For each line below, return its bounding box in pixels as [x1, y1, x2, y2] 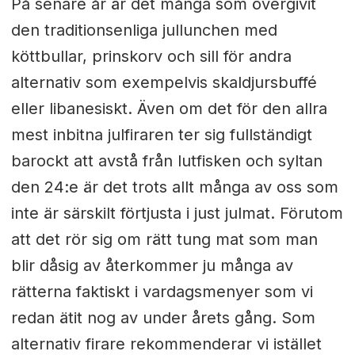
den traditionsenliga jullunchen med [10, 20, 277, 40]
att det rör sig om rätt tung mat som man [10, 229, 318, 249]
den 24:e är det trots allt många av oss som [10, 177, 338, 197]
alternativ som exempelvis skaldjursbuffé [10, 72, 317, 92]
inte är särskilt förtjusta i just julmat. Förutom [10, 203, 343, 223]
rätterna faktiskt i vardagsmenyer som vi [10, 281, 313, 301]
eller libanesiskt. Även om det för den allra [10, 98, 327, 118]
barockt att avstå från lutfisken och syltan [10, 151, 323, 170]
